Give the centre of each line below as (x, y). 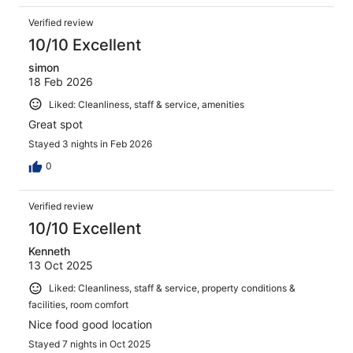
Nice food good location (90, 325)
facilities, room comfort (78, 305)
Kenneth (49, 251)
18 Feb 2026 (61, 81)
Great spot (56, 124)
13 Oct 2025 (61, 266)
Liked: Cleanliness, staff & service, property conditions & (172, 288)
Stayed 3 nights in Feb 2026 (90, 144)
